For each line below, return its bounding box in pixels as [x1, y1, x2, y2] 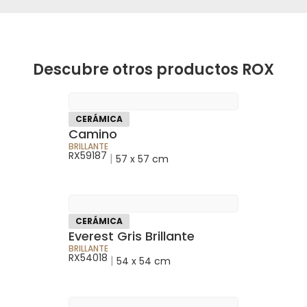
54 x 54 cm [116, 254, 171, 268]
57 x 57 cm [116, 151, 169, 166]
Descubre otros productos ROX [33, 58, 274, 80]
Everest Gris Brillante [69, 227, 195, 245]
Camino [69, 125, 117, 143]
